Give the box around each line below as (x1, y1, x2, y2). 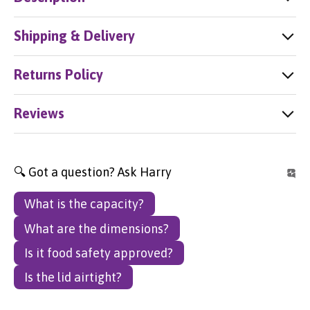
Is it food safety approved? (24, 245, 174, 260)
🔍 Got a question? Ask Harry (14, 164, 172, 179)
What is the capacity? (24, 197, 145, 212)
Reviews (14, 105, 64, 122)
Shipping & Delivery (14, 28, 135, 44)
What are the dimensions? (24, 221, 170, 236)
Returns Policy (14, 66, 103, 83)
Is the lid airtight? (24, 270, 122, 285)
